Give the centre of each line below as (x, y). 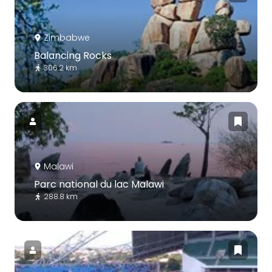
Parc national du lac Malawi (99, 184)
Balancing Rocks (73, 55)
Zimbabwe (67, 37)
